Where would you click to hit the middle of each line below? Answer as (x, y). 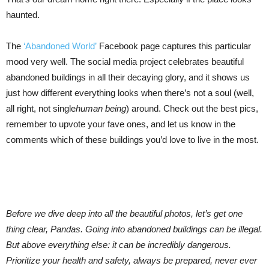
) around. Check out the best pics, (192, 108)
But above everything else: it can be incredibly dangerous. (119, 245)
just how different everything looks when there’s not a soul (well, (130, 93)
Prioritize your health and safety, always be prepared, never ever (131, 260)
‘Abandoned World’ (60, 46)
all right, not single (41, 108)
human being (101, 108)
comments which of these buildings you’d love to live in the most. (132, 140)
